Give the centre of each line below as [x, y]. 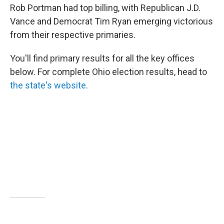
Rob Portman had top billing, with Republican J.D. [105, 8]
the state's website [48, 85]
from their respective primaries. [73, 35]
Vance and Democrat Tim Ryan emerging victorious [111, 21]
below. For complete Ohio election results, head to [108, 72]
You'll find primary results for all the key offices [102, 58]
